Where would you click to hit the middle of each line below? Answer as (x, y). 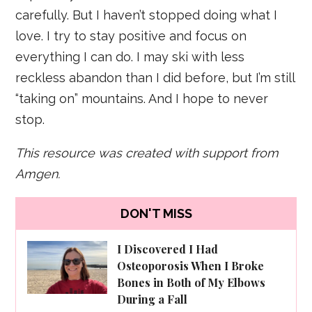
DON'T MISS (156, 214)
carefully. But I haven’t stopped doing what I (147, 15)
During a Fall (153, 299)
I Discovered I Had (168, 249)
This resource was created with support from (147, 153)
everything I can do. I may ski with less (130, 56)
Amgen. (38, 173)
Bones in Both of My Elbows (192, 282)
